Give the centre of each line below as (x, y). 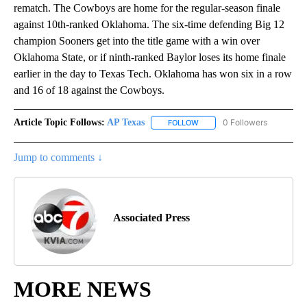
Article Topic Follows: (59, 123)
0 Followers (245, 123)
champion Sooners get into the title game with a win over (137, 41)
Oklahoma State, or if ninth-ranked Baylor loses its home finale (150, 58)
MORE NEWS (83, 290)
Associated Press (151, 218)
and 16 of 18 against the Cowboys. (89, 90)
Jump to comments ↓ (58, 158)
